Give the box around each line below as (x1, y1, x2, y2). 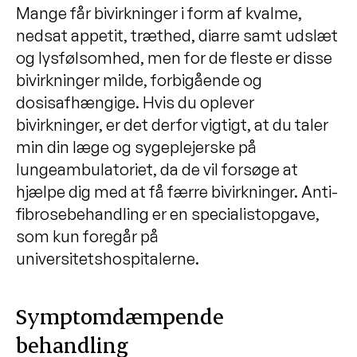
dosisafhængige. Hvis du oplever (16, 92, 254, 112)
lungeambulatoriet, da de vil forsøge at (16, 159, 298, 179)
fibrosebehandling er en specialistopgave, (16, 203, 320, 224)
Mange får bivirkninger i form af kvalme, (16, 2, 302, 23)
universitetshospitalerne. (16, 248, 199, 269)
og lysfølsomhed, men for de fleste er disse (16, 47, 332, 68)
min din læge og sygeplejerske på (16, 136, 257, 157)
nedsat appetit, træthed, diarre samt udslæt (16, 25, 338, 45)
